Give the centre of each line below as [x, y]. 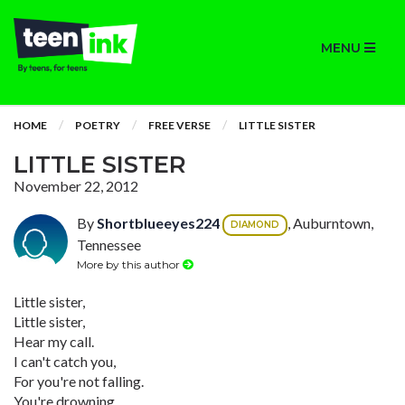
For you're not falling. [79, 381]
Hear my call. [54, 341]
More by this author [130, 264]
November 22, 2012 [76, 186]
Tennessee [109, 245]
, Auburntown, [330, 223]
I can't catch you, [65, 361]
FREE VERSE [179, 125]
